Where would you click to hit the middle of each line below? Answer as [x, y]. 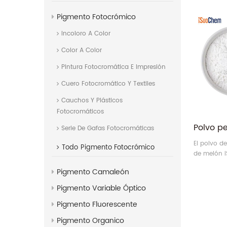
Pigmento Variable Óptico [101, 188]
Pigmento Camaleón [93, 172]
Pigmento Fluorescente [97, 205]
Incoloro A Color [86, 34]
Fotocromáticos [80, 112]
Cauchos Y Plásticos [92, 101]
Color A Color [82, 51]
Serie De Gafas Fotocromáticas [108, 129]
